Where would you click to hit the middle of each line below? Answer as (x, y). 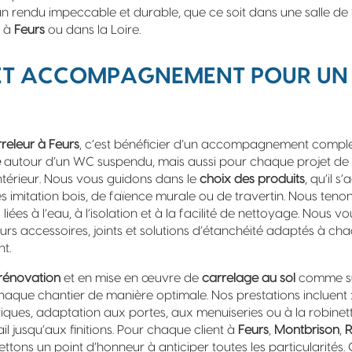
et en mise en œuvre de (131, 278)
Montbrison (307, 330)
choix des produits (252, 179)
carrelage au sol (249, 278)
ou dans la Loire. (93, 30)
